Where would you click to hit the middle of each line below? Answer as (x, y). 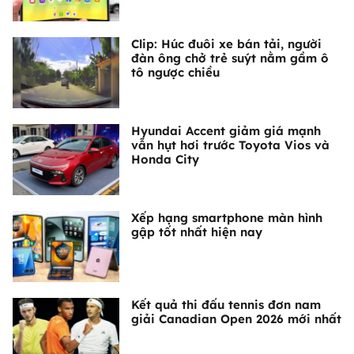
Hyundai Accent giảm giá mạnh (226, 130)
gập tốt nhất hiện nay (197, 232)
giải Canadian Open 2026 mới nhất (236, 318)
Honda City (165, 159)
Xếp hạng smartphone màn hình (227, 217)
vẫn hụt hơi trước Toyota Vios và (230, 145)
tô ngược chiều (175, 72)
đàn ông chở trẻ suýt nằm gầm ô (230, 58)
